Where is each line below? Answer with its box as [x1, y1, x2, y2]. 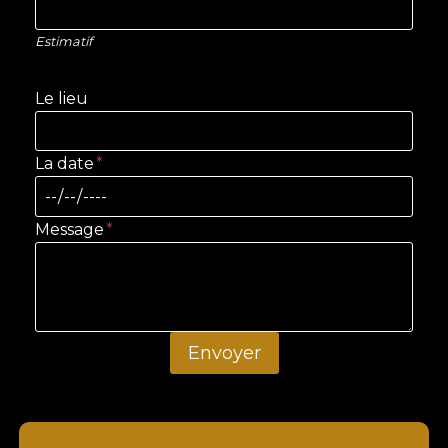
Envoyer [187, 342, 261, 365]
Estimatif [34, 33, 92, 49]
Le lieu [34, 88, 88, 108]
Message [34, 220, 104, 240]
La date [34, 153, 94, 173]
